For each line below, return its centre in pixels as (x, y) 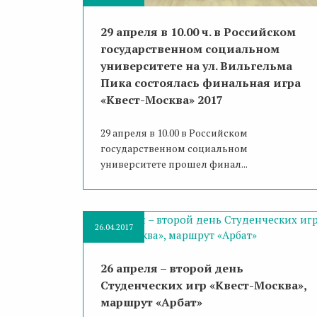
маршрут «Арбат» (151, 302)
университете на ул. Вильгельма (196, 66)
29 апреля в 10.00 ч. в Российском (198, 32)
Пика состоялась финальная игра (201, 83)
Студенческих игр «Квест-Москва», (204, 286)
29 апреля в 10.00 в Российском (174, 133)
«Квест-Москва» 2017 (162, 100)
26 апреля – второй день (172, 269)
